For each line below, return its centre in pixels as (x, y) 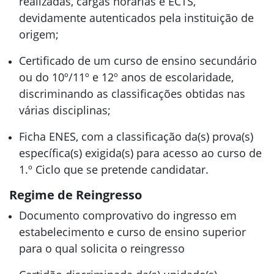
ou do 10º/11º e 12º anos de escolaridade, (126, 77)
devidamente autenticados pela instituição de (136, 18)
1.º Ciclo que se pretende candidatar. (114, 169)
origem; (39, 34)
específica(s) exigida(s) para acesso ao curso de (140, 153)
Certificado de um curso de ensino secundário (138, 61)
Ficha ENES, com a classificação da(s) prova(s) (136, 136)
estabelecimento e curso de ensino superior (132, 232)
